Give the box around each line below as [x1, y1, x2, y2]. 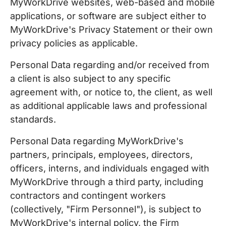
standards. [10, 114, 56, 125]
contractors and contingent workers [10, 190, 166, 201]
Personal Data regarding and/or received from [10, 60, 209, 70]
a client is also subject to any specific [10, 73, 171, 84]
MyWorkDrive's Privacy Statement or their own [10, 24, 213, 35]
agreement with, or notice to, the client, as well [10, 87, 212, 97]
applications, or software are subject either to [10, 11, 206, 21]
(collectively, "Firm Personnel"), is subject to [10, 204, 201, 214]
